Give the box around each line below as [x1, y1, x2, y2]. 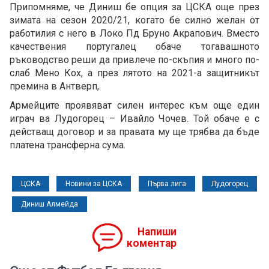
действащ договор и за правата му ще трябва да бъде [10, 126, 259, 138]
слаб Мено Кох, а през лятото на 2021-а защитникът [10, 67, 259, 79]
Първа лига [147, 180, 186, 189]
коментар [127, 237, 177, 250]
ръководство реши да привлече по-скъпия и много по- [10, 54, 259, 66]
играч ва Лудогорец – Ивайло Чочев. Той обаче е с [10, 113, 259, 125]
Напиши [138, 226, 177, 238]
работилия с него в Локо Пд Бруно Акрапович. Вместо [10, 28, 259, 40]
